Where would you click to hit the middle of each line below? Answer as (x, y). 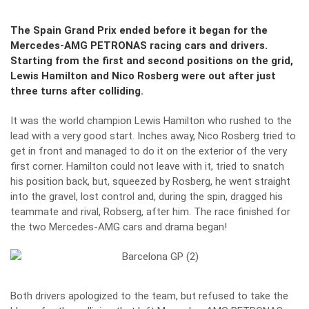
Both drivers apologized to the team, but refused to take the (149, 296)
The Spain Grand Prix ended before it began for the (139, 30)
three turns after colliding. (77, 91)
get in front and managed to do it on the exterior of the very (149, 151)
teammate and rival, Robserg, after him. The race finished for (150, 212)
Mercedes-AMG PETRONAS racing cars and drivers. (139, 46)
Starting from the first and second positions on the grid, (152, 61)
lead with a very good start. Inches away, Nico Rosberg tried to (153, 136)
